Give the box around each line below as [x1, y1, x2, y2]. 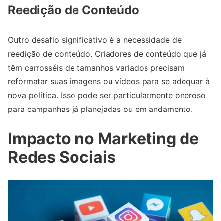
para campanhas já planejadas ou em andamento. [8, 104, 193, 114]
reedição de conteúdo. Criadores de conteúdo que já [8, 49, 206, 59]
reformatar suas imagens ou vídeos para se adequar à [8, 76, 210, 87]
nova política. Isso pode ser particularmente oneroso [8, 90, 206, 101]
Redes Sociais [8, 147, 116, 167]
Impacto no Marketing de [8, 128, 199, 148]
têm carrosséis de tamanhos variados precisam [8, 63, 184, 73]
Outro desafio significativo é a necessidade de [8, 35, 182, 45]
